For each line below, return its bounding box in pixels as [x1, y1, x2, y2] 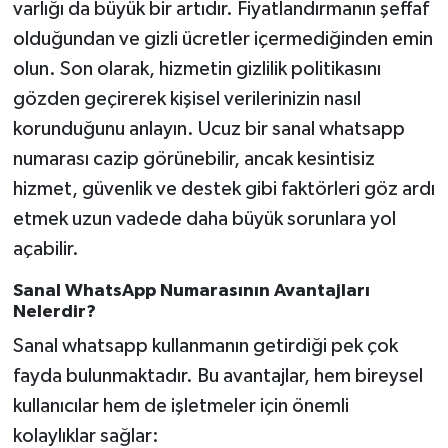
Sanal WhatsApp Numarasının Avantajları [12, 281, 370, 300]
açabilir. [12, 238, 79, 259]
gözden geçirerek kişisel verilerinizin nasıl [12, 88, 361, 109]
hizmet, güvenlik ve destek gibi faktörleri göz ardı [12, 178, 435, 199]
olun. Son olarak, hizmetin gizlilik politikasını [12, 58, 381, 79]
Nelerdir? [12, 302, 96, 321]
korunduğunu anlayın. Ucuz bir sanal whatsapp [12, 118, 405, 139]
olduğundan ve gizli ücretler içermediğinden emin [12, 28, 433, 49]
